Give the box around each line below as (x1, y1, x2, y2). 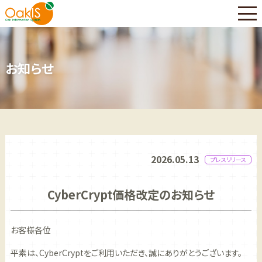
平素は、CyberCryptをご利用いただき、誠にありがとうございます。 (10, 247, 242, 259)
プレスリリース (210, 155, 246, 164)
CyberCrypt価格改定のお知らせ (47, 186, 215, 204)
